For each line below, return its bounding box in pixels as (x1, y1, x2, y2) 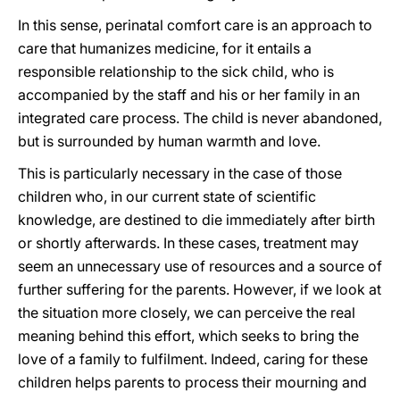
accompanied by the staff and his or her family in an (18, 86, 360, 104)
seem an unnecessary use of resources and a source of (18, 257, 382, 275)
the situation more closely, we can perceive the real (18, 304, 355, 321)
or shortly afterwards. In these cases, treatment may (18, 234, 359, 252)
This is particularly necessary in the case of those (18, 164, 342, 182)
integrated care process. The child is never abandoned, (18, 109, 382, 127)
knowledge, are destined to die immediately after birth (18, 211, 375, 229)
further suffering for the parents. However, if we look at (18, 280, 381, 298)
